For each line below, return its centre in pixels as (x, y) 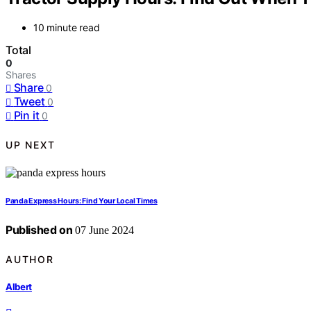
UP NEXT (31, 144)
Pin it (26, 116)
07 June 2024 (103, 230)
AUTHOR (30, 259)
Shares (21, 75)
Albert (19, 286)
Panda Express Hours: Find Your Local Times (82, 201)
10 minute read (67, 28)
